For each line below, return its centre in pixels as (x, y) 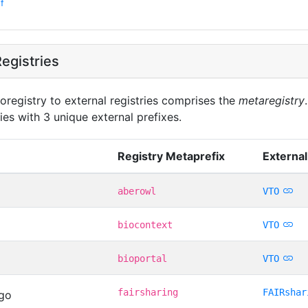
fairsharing (148, 292)
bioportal (142, 258)
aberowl (137, 191)
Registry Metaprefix (171, 156)
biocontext (145, 224)
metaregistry (272, 100)
